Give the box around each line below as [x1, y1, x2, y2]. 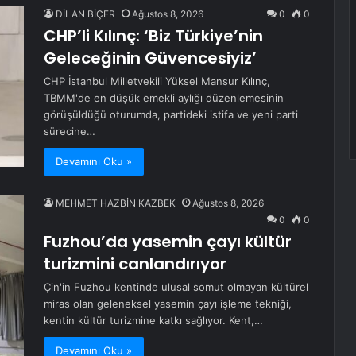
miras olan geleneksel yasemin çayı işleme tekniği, [44, 297, 292, 311]
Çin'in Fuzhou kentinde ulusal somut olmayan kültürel [44, 281, 308, 294]
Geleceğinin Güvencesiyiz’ [44, 47, 257, 70]
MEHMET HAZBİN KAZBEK [56, 197, 176, 210]
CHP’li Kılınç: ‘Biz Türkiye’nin [44, 25, 263, 48]
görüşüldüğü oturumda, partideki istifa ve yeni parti [44, 108, 298, 122]
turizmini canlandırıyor [44, 253, 226, 276]
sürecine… [44, 125, 95, 138]
